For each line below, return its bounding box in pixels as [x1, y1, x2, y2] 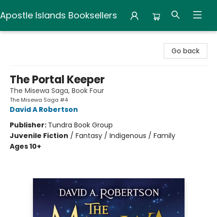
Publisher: [10, 120, 48, 130]
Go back [171, 46, 200, 56]
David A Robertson [10, 105, 78, 114]
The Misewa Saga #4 [10, 96, 68, 104]
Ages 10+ [10, 141, 41, 151]
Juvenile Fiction [10, 131, 68, 140]
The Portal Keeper [10, 72, 105, 87]
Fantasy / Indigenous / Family [76, 131, 175, 140]
